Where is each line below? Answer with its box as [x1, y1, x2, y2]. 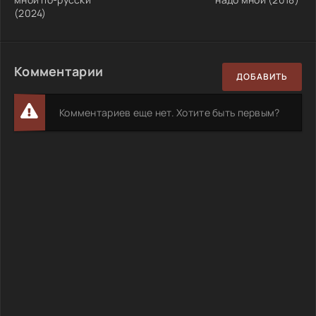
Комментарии [14, 62, 104, 80]
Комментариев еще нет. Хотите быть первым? [59, 105, 280, 119]
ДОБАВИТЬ [236, 71, 288, 83]
